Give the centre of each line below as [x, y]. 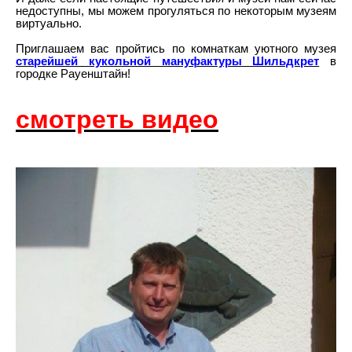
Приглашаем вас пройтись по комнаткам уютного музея [176, 49]
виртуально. [49, 24]
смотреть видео [117, 119]
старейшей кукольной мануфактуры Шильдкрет [168, 61]
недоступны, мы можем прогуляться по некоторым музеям [176, 11]
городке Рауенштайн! [73, 74]
